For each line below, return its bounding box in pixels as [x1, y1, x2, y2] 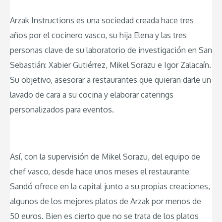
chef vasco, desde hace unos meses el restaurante [10, 166, 189, 177]
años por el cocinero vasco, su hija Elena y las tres [10, 30, 187, 41]
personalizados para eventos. [10, 105, 114, 115]
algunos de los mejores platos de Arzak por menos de [10, 196, 201, 207]
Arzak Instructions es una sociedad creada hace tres [10, 15, 194, 26]
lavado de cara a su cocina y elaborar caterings [10, 90, 173, 100]
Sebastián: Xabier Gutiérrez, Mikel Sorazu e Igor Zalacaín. [10, 60, 211, 70]
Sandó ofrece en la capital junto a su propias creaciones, [10, 181, 210, 192]
